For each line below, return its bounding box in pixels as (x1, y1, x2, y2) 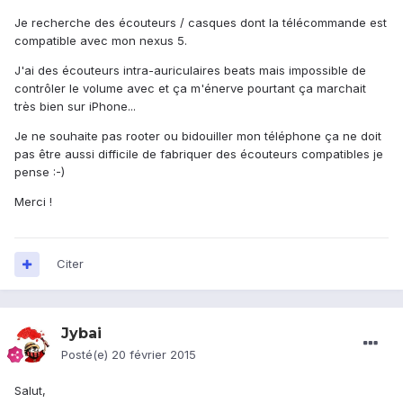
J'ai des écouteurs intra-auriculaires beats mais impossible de (14, 63, 366, 78)
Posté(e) (61, 347, 112, 363)
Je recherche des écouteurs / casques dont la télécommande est (14, 15, 387, 31)
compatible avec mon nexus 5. (14, 33, 187, 49)
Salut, (14, 383, 49, 399)
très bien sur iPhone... (14, 99, 136, 114)
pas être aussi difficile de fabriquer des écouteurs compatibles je (14, 147, 383, 162)
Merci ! (14, 194, 52, 210)
